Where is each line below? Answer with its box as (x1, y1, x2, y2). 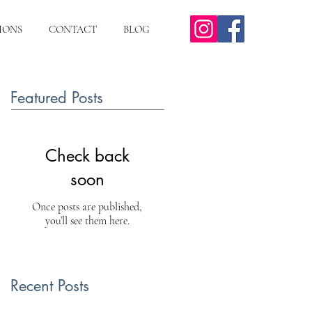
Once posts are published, (32, 200, 142, 214)
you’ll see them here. (45, 214, 130, 228)
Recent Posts (10, 276, 89, 295)
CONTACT (48, 23, 97, 36)
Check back (45, 145, 130, 166)
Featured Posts (10, 88, 103, 107)
